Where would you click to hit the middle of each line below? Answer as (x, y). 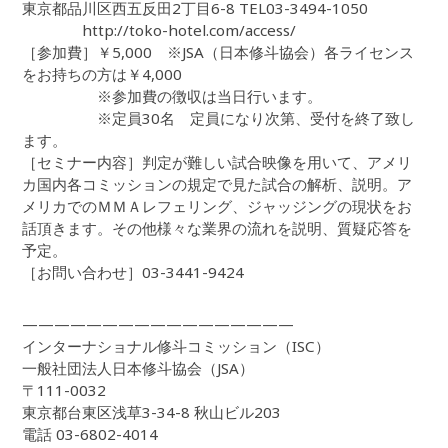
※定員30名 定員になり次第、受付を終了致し (219, 118)
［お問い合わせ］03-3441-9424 (133, 272)
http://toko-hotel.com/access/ (159, 30)
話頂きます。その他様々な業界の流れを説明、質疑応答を (217, 228)
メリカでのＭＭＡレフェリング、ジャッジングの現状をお (217, 206)
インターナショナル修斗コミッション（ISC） (176, 346)
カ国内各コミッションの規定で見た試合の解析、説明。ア (217, 184)
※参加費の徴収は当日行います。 (172, 96)
